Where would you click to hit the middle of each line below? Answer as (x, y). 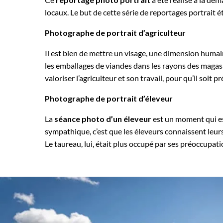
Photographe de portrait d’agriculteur (115, 33)
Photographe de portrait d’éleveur (109, 98)
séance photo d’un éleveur (103, 119)
